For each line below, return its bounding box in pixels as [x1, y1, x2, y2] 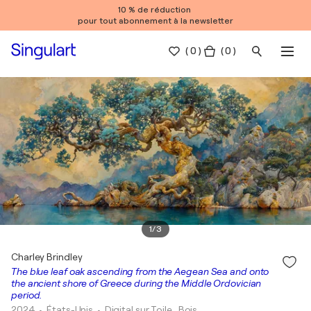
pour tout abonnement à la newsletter [78, 16, 233, 26]
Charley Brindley [11, 251, 83, 262]
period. [11, 289, 42, 301]
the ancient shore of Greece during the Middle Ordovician [11, 278, 262, 289]
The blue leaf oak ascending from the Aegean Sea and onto [11, 266, 269, 277]
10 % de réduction [118, 5, 193, 15]
